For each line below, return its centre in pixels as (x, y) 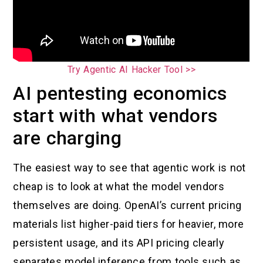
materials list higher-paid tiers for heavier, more (129, 224)
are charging (67, 138)
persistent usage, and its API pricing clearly (119, 243)
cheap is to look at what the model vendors (119, 187)
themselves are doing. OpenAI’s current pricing (127, 205)
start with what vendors (115, 116)
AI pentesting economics (120, 94)
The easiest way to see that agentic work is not (129, 168)
